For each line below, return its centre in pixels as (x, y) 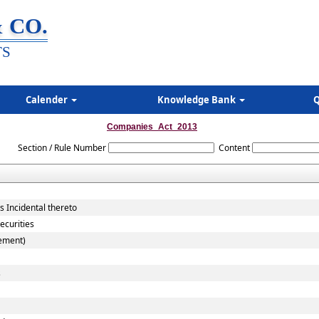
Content (234, 148)
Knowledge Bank (198, 100)
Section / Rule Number (62, 148)
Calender (48, 100)
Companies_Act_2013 (152, 127)
